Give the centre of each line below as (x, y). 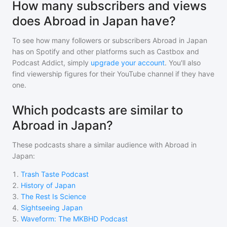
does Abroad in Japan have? (94, 21)
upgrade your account (128, 63)
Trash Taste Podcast (55, 174)
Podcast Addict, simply (50, 63)
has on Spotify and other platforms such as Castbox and (106, 51)
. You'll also (183, 63)
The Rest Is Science (53, 196)
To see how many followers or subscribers (82, 40)
